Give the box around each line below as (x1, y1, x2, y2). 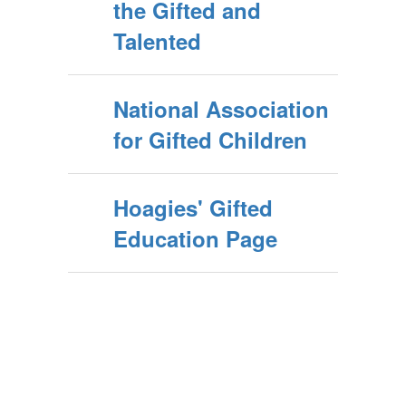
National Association (113, 93, 329, 124)
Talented (113, 25, 201, 56)
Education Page (113, 223, 277, 254)
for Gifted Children (113, 124, 307, 155)
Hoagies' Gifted (113, 192, 273, 223)
